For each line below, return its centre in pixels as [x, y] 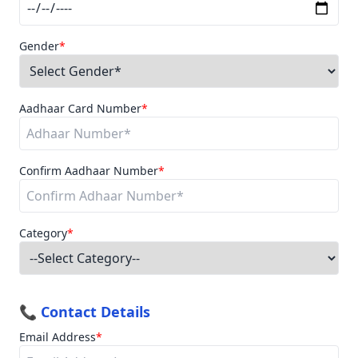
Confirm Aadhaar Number [89, 171]
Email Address [58, 337]
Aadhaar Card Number [80, 108]
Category [43, 233]
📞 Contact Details [85, 312]
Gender [39, 46]
